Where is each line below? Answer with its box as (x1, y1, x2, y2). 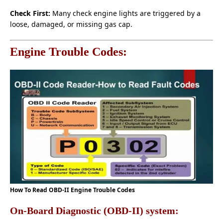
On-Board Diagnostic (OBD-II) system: (10, 205, 179, 217)
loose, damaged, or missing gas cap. (10, 19, 132, 29)
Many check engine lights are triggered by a (50, 8, 201, 18)
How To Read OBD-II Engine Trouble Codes (10, 186, 135, 195)
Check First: (10, 8, 50, 18)
